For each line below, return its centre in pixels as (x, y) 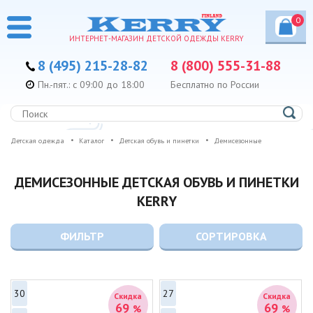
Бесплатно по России (215, 85)
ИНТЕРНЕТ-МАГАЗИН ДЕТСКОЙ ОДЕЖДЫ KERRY (156, 39)
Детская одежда (37, 141)
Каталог (92, 141)
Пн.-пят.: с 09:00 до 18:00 (91, 85)
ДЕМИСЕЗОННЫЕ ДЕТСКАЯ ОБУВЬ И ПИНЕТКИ (156, 183)
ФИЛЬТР (82, 236)
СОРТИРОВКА (231, 236)
